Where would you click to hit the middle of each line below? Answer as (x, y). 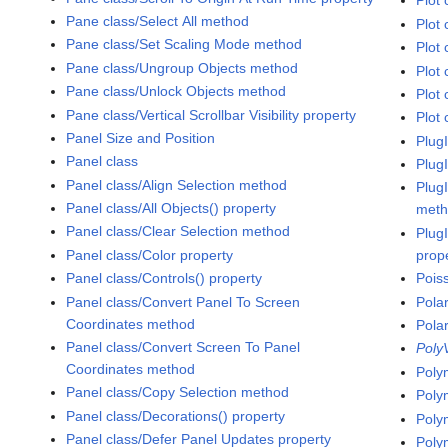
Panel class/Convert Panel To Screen (183, 301)
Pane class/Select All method (158, 20)
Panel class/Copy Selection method (178, 392)
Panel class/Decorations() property (176, 415)
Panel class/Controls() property (164, 278)
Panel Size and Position (141, 137)
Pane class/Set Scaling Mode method (184, 44)
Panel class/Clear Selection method (178, 231)
